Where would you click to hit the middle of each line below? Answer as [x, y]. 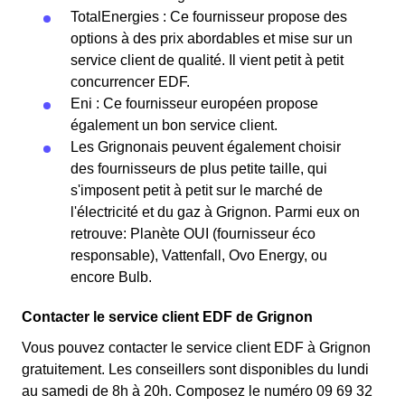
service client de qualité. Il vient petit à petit [207, 60]
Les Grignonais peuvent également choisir [206, 147]
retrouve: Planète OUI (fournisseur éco [193, 234]
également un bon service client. [176, 125]
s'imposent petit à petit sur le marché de [197, 190]
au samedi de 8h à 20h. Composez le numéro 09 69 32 [197, 391]
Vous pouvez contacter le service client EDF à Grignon [196, 348]
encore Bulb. [111, 277]
